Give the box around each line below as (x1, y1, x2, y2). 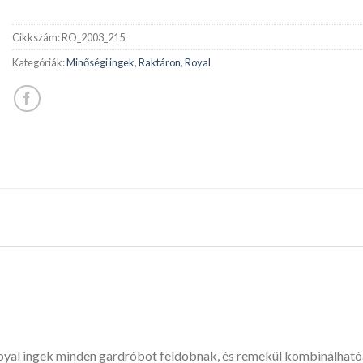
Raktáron (139, 56, 181, 70)
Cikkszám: (12, 31, 62, 45)
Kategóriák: (12, 56, 66, 70)
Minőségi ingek (66, 56, 135, 70)
